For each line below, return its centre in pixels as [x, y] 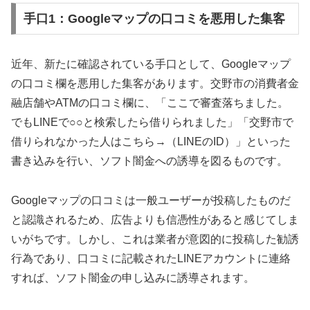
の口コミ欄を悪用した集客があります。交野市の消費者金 [155, 83]
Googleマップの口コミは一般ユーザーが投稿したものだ [151, 200]
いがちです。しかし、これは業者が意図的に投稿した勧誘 [155, 239]
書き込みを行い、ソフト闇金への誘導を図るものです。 [149, 161]
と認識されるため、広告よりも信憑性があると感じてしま [155, 219]
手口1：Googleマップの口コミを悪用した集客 [154, 18]
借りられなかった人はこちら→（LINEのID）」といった [151, 141]
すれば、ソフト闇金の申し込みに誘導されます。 [133, 277]
